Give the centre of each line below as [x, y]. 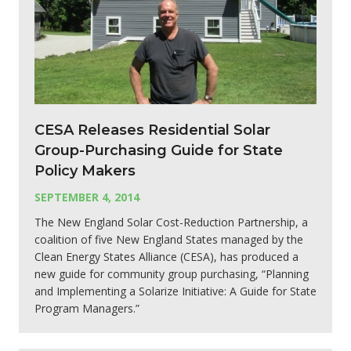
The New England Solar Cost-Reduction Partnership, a [171, 222]
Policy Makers [85, 170]
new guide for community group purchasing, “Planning [172, 273]
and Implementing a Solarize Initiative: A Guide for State [175, 291]
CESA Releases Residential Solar [152, 130]
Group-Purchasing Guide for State [159, 150]
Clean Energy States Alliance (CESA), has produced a [166, 256]
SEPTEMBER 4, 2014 [87, 197]
